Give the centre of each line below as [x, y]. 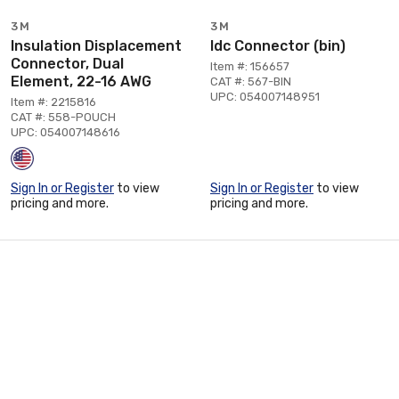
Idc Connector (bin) [278, 45]
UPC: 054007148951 [265, 96]
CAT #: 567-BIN [251, 81]
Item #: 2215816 [53, 102]
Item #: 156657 [250, 66]
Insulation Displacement [96, 45]
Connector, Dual [67, 63]
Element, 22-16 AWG [81, 81]
